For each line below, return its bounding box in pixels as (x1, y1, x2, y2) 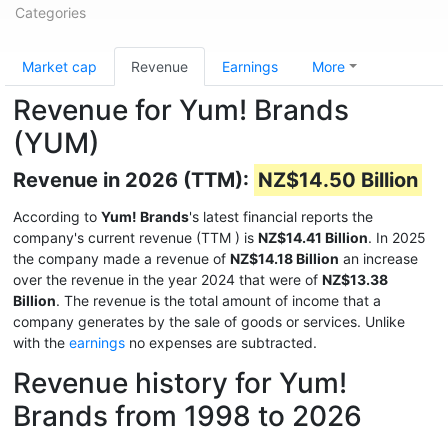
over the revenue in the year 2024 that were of (13, 271, 322, 288)
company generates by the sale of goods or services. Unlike (13, 313, 405, 330)
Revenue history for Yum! (13, 366, 347, 400)
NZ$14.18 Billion (230, 250, 339, 267)
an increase (339, 250, 418, 267)
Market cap (22, 58, 97, 75)
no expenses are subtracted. (125, 334, 317, 351)
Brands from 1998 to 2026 (13, 399, 362, 433)
